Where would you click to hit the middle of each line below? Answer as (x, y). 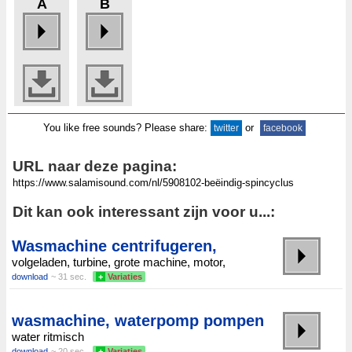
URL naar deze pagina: (95, 166)
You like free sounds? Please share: (126, 127)
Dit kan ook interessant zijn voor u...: (144, 211)
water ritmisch (48, 336)
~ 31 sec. (69, 276)
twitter (226, 128)
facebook (282, 128)
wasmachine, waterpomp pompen (138, 320)
